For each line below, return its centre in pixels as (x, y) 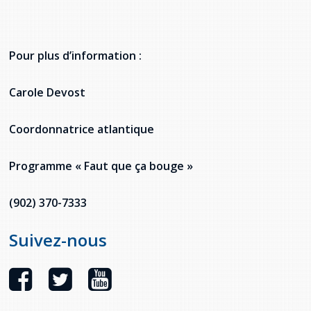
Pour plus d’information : (75, 55)
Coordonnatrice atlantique (82, 129)
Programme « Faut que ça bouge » (101, 166)
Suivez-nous (58, 239)
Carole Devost (47, 92)
